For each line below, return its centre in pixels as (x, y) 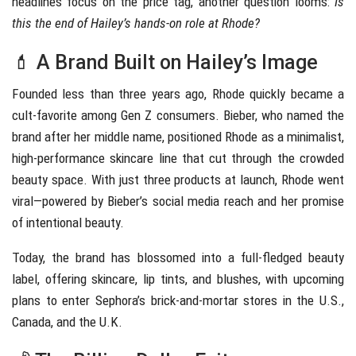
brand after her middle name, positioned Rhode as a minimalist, (178, 137)
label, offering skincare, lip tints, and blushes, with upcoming (178, 279)
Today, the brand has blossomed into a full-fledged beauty (178, 258)
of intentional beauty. (68, 223)
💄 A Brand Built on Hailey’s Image (165, 63)
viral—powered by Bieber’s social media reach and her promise (178, 201)
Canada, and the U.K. (67, 322)
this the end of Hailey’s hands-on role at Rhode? (136, 23)
